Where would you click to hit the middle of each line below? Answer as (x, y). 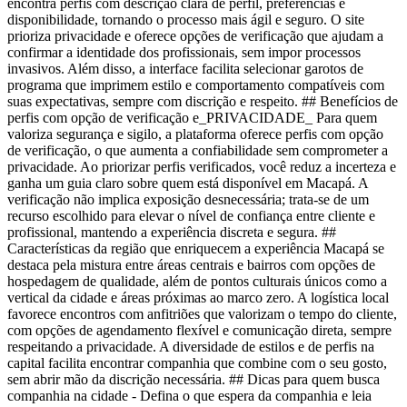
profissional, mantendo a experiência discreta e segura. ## (172, 233)
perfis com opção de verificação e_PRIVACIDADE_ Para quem (192, 118)
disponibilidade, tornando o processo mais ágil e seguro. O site (186, 20)
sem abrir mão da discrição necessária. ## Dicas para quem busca (194, 380)
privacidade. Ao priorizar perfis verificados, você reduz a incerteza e (202, 167)
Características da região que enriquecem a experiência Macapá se (196, 249)
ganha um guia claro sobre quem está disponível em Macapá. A (188, 184)
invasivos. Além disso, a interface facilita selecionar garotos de (185, 69)
